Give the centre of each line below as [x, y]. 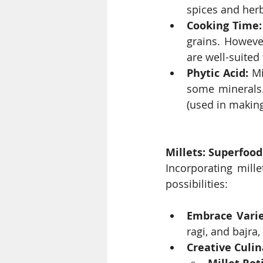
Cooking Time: [224, 26]
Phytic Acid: [218, 73]
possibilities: [197, 184]
